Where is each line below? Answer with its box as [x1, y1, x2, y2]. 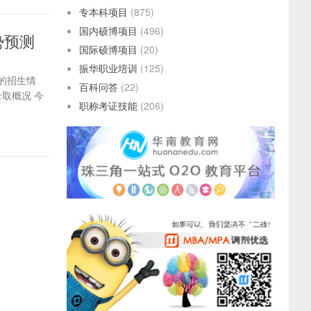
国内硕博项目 [79, 24, 137, 37]
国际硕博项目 [79, 42, 137, 56]
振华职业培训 [79, 61, 137, 75]
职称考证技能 [79, 99, 137, 112]
